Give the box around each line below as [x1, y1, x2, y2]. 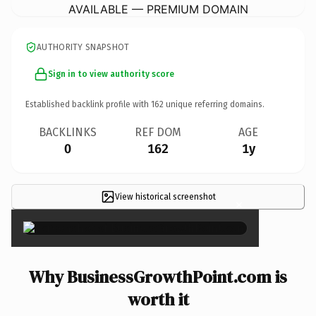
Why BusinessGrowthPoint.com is [29, 265, 287, 288]
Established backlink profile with [25, 99, 151, 109]
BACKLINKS [39, 125, 97, 139]
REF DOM [135, 125, 181, 139]
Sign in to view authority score [48, 68, 174, 79]
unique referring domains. [164, 99, 265, 109]
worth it [127, 287, 189, 311]
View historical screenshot [114, 191, 216, 202]
